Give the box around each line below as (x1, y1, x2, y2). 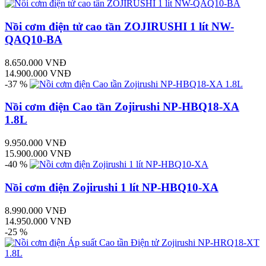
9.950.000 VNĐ (5, 138, 66, 148)
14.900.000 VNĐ (5, 68, 71, 78)
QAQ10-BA (5, 33, 62, 46)
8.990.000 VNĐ (5, 205, 66, 216)
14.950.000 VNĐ (5, 216, 71, 226)
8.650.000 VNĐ (5, 57, 66, 68)
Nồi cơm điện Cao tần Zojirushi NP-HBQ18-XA (5, 100, 239, 113)
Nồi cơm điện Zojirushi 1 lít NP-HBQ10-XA (5, 180, 218, 194)
